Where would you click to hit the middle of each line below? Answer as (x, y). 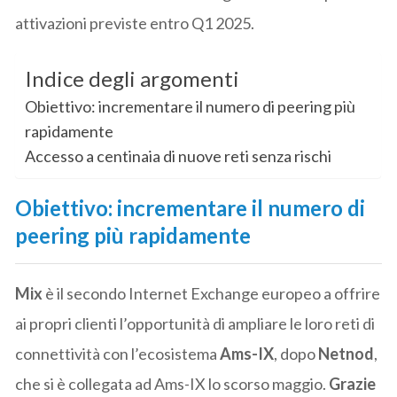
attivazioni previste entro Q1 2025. (135, 23)
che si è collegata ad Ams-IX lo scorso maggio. (172, 384)
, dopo (296, 354)
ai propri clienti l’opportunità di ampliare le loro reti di (195, 324)
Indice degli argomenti (132, 79)
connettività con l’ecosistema (118, 354)
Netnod (346, 354)
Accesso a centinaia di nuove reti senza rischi (179, 156)
